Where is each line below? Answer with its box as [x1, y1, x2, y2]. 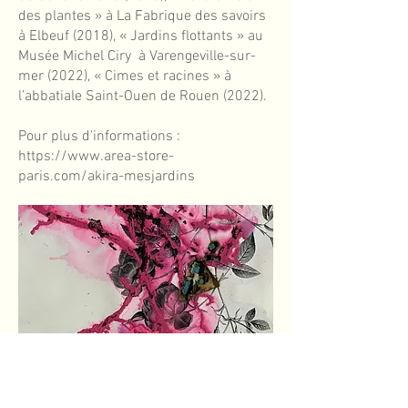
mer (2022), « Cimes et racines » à [18, 67, 231, 86]
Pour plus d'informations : [18, 127, 180, 146]
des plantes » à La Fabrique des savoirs [18, 7, 266, 25]
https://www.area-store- [18, 148, 174, 166]
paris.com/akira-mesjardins [18, 168, 195, 186]
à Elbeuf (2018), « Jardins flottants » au [18, 27, 263, 46]
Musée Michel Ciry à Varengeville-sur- [18, 47, 256, 66]
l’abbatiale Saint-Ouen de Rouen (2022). [18, 87, 267, 106]
